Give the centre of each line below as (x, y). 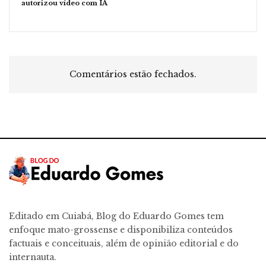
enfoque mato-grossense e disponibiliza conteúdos (121, 230)
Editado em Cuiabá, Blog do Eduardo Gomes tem (116, 216)
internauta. (33, 257)
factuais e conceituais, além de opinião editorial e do (124, 244)
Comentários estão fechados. (133, 75)
